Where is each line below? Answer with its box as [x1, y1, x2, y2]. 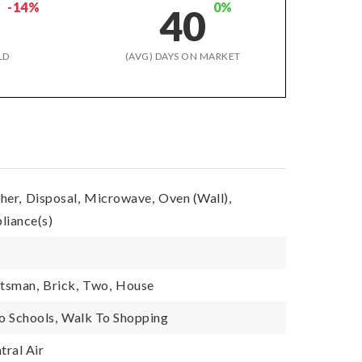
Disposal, [25, 190, 81, 205]
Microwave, [84, 190, 155, 205]
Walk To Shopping [61, 309, 169, 325]
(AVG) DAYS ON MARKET [124, 50, 241, 62]
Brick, [43, 277, 79, 293]
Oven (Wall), [158, 190, 232, 205]
